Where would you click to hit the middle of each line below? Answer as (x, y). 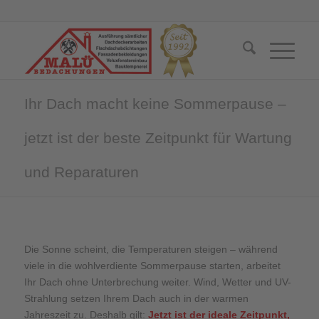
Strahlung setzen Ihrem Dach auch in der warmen (136, 298)
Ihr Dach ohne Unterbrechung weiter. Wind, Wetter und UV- (157, 282)
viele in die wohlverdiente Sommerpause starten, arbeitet (152, 265)
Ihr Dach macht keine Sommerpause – (155, 104)
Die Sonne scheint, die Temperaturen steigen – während (151, 249)
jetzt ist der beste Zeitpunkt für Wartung (158, 138)
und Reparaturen (81, 172)
